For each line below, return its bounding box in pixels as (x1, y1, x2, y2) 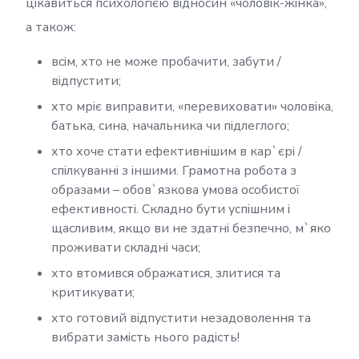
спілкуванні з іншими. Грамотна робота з (51, 162, 296, 179)
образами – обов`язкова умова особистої (51, 181, 300, 199)
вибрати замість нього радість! (51, 329, 240, 346)
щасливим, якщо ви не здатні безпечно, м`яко (51, 220, 331, 237)
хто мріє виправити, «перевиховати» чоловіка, (51, 98, 333, 115)
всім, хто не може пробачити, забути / (51, 53, 281, 71)
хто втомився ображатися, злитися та (51, 264, 280, 282)
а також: (26, 18, 76, 36)
